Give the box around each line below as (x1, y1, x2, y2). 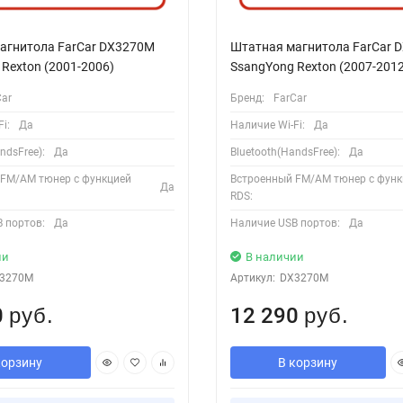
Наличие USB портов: (229, 216, 340, 229)
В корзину (278, 354, 338, 370)
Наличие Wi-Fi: (229, 118, 305, 131)
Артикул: (229, 271, 275, 284)
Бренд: (229, 91, 264, 104)
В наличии (245, 249, 304, 264)
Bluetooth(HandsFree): (229, 145, 340, 158)
